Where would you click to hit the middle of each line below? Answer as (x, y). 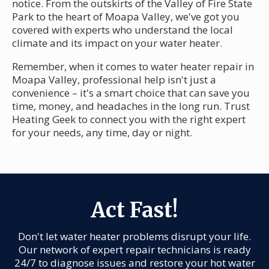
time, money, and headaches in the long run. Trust (131, 106)
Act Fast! (134, 210)
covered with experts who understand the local (122, 29)
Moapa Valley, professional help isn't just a (114, 79)
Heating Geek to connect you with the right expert (129, 119)
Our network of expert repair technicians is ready (134, 249)
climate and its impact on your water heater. (117, 43)
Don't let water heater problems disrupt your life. (134, 236)
